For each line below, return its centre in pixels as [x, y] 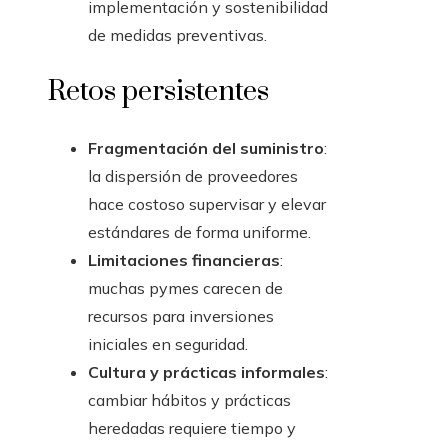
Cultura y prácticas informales [206, 372]
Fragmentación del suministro [206, 148]
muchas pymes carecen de [185, 288]
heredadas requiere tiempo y [192, 428]
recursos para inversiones [181, 316]
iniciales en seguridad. [168, 344]
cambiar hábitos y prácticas [189, 400]
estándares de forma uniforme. [199, 232]
